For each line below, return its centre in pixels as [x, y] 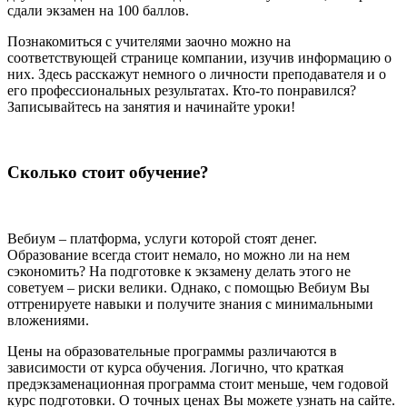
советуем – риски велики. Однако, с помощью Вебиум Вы [189, 288]
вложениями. [48, 321]
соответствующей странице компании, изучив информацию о [199, 57]
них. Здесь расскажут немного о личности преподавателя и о [197, 74]
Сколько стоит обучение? [108, 173]
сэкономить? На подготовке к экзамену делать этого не [179, 272]
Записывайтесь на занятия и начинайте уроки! [151, 106]
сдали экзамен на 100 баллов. [98, 10]
